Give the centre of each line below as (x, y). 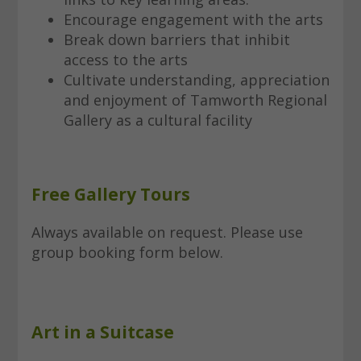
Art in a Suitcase (102, 332)
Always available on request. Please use (167, 232)
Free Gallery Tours (110, 194)
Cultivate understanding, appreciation (196, 80)
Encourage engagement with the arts (193, 20)
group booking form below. (127, 253)
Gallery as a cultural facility (158, 120)
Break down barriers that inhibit (176, 40)
